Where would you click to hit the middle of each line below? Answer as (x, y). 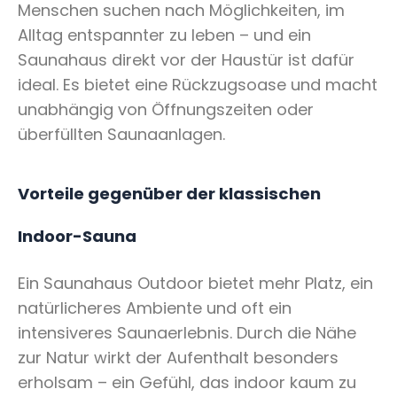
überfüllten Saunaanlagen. (121, 134)
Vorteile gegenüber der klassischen (169, 193)
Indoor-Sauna (77, 236)
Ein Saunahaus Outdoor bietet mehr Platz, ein (195, 284)
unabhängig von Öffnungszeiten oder (166, 109)
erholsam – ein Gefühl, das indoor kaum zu (187, 383)
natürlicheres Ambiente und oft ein (155, 308)
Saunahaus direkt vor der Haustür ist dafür (186, 59)
